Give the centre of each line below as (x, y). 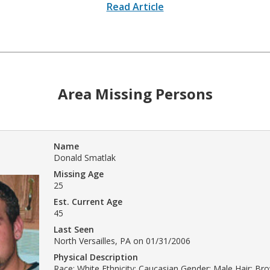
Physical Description (96, 257)
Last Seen (74, 229)
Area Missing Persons (135, 93)
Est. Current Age (88, 201)
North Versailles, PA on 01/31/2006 (122, 240)
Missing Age (79, 174)
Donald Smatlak (85, 157)
